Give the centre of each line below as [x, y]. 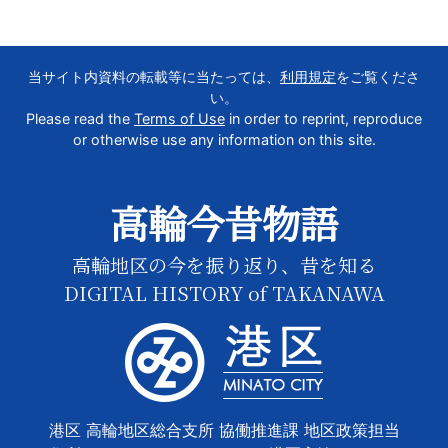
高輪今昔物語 [224, 222]
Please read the [80, 118]
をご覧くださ [378, 76]
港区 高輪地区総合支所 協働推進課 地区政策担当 [224, 430]
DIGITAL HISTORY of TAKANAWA [224, 292]
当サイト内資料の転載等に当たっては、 [154, 76]
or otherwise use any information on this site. [224, 139]
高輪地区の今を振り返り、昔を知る [224, 264]
